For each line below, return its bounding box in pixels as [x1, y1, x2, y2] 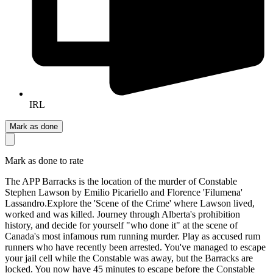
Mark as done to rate [5, 155, 83, 166]
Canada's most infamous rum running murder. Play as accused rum [5, 230, 260, 241]
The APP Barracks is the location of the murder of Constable [5, 175, 237, 186]
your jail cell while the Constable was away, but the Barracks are [5, 252, 253, 263]
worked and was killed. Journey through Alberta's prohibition [5, 208, 240, 219]
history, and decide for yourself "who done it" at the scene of [5, 219, 238, 230]
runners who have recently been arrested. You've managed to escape [5, 241, 266, 252]
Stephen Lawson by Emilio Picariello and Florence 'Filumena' [5, 186, 243, 197]
